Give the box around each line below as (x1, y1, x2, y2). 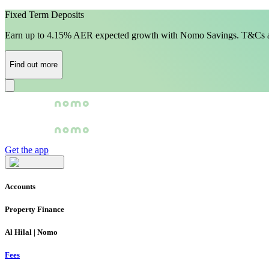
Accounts (5, 181, 35, 191)
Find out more (10, 60, 58, 70)
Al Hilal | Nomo (5, 228, 58, 237)
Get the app (5, 144, 49, 155)
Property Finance (5, 205, 64, 214)
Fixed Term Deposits (5, 10, 84, 20)
